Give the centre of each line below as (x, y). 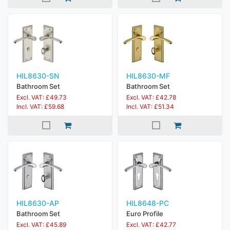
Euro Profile (145, 214)
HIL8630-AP (38, 203)
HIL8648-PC (148, 203)
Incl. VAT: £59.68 (40, 107)
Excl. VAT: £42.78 (151, 97)
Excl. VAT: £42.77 (151, 225)
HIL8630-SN (38, 76)
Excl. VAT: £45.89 (41, 225)
